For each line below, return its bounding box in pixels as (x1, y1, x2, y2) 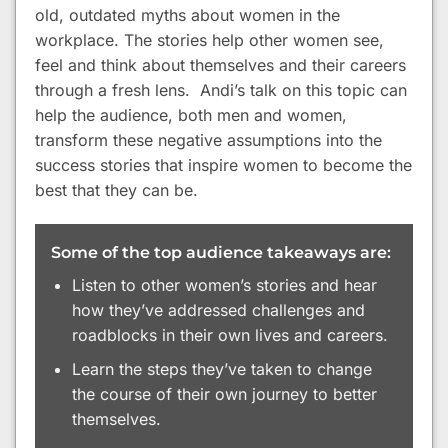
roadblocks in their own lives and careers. (71, 324, 388, 345)
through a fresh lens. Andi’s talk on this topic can (35, 79, 407, 100)
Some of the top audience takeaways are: (51, 242, 391, 262)
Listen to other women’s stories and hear (71, 274, 377, 295)
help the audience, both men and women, (35, 104, 347, 125)
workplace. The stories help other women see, (35, 29, 384, 50)
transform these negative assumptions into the (35, 129, 382, 150)
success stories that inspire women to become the (35, 154, 412, 175)
